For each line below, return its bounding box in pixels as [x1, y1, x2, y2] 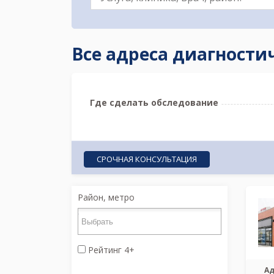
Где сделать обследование [90, 97, 218, 108]
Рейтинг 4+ [86, 244, 135, 256]
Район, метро [78, 191, 135, 203]
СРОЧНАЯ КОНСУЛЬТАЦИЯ [97, 153, 197, 165]
